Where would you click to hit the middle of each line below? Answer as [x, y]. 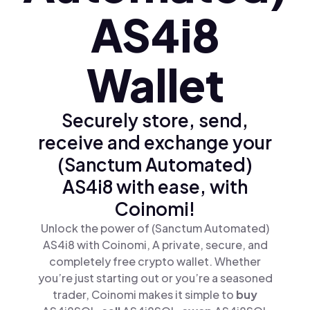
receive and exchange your [155, 142]
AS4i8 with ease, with [155, 186]
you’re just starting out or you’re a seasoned [155, 278]
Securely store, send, [155, 120]
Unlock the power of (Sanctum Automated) [155, 228]
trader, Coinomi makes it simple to [144, 294]
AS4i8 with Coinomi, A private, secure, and [155, 245]
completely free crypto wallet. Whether [155, 261]
